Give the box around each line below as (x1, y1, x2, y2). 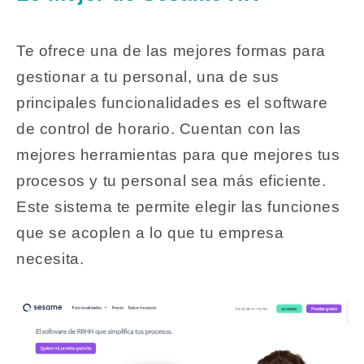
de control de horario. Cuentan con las (16, 120, 301, 138)
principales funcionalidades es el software (16, 94, 328, 112)
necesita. (16, 250, 84, 268)
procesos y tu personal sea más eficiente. (16, 172, 327, 190)
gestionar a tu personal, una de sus (16, 68, 280, 86)
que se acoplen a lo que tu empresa (16, 224, 284, 242)
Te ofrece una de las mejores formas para (16, 42, 327, 60)
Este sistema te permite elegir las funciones (16, 198, 340, 216)
